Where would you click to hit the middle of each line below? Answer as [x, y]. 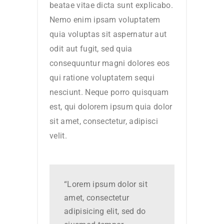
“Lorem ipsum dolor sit [106, 184]
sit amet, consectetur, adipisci [104, 121]
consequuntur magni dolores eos [110, 63]
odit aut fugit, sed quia [91, 49]
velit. [58, 136]
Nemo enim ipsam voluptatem [105, 20]
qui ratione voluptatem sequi [102, 78]
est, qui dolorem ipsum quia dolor [111, 107]
